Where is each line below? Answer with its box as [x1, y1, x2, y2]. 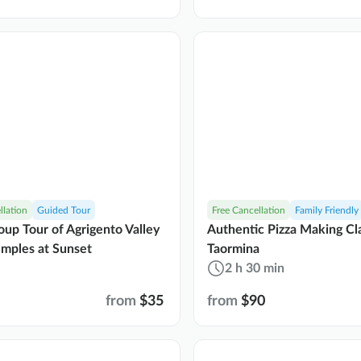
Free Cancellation [212, 205, 285, 215]
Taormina [207, 242, 259, 255]
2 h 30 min [225, 261, 284, 275]
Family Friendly [295, 205, 359, 215]
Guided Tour [37, 205, 90, 215]
